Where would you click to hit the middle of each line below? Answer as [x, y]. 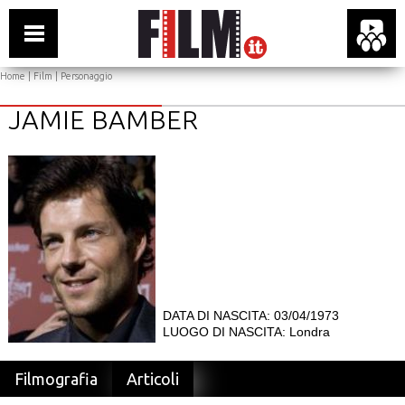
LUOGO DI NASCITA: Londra [246, 332]
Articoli [153, 379]
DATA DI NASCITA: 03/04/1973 [251, 316]
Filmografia [56, 379]
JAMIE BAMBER [103, 119]
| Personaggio [82, 76]
